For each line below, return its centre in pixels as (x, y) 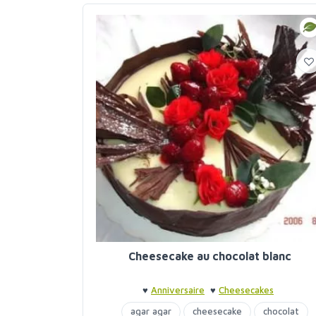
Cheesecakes (246, 290)
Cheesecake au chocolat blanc (209, 256)
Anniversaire (178, 290)
